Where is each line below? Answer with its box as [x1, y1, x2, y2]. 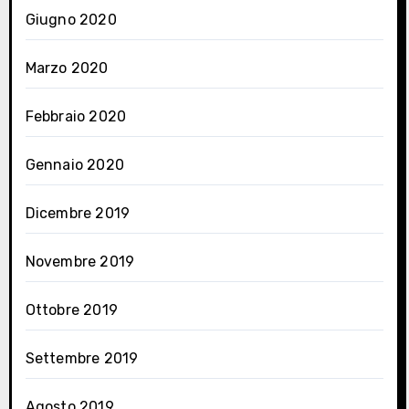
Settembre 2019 [25, 349, 139, 367]
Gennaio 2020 [25, 155, 124, 173]
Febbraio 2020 [25, 107, 127, 125]
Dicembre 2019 [25, 204, 131, 222]
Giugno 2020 [25, 10, 117, 28]
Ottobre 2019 [25, 300, 118, 319]
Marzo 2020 [25, 58, 109, 77]
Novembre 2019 [25, 252, 135, 270]
